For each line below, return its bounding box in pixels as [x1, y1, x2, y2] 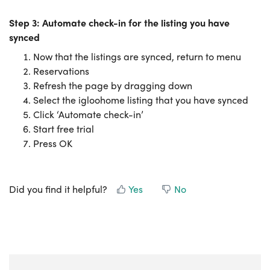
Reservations [33, 64, 89, 78]
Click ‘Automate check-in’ [33, 107, 143, 121]
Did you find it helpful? [9, 182, 107, 196]
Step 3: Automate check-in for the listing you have [9, 16, 230, 30]
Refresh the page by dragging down [33, 78, 192, 92]
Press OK [33, 136, 72, 150]
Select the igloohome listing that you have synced [33, 93, 248, 107]
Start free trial [33, 122, 94, 136]
